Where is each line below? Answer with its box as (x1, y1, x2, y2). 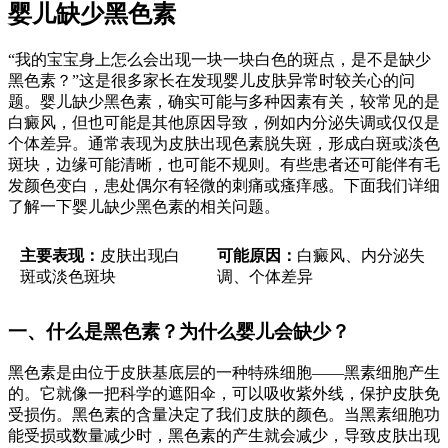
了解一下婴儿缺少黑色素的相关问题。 (8, 197, 280, 215)
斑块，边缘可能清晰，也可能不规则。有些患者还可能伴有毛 (8, 155, 440, 173)
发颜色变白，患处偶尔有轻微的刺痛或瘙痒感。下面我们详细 (8, 176, 440, 194)
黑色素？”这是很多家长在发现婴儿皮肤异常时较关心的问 (8, 71, 415, 89)
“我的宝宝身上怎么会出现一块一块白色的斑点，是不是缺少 (8, 50, 431, 68)
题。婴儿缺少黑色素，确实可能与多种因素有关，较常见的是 (8, 92, 440, 110)
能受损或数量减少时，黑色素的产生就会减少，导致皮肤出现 (8, 427, 440, 445)
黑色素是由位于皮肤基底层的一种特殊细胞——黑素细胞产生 (8, 364, 440, 382)
